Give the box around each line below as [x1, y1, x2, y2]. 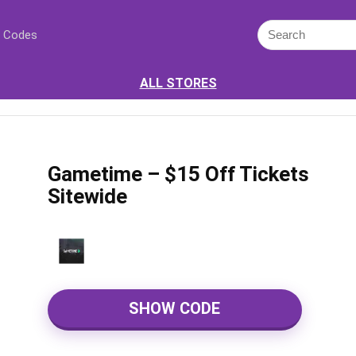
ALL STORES [139, 75, 217, 91]
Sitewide [47, 184, 127, 208]
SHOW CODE [129, 299, 221, 318]
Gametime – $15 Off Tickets [47, 162, 309, 186]
